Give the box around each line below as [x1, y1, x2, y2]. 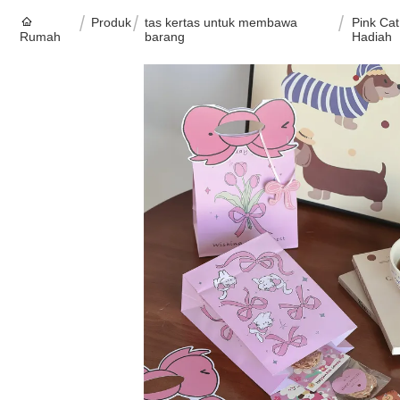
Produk [91, 15, 132, 29]
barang [145, 29, 186, 44]
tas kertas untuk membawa [145, 15, 298, 29]
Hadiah [351, 29, 392, 44]
